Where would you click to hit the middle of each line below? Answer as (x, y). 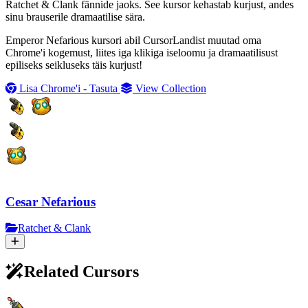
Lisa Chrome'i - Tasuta (68, 88)
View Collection (169, 88)
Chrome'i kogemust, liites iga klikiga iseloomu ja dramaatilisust (142, 52)
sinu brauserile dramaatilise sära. (75, 16)
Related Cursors (81, 272)
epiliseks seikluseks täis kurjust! (74, 65)
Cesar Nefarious (51, 201)
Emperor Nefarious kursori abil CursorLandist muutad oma (133, 40)
